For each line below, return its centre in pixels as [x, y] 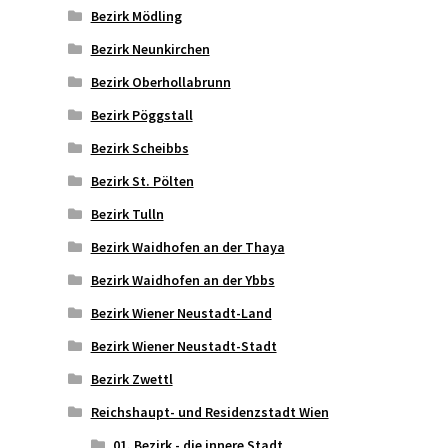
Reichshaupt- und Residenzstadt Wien [209, 411]
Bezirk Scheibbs [139, 147]
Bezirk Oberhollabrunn [160, 81]
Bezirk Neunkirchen [150, 48]
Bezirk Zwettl [131, 378]
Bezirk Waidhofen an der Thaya [187, 246]
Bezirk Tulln [127, 213]
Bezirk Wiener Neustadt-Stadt [183, 345]
